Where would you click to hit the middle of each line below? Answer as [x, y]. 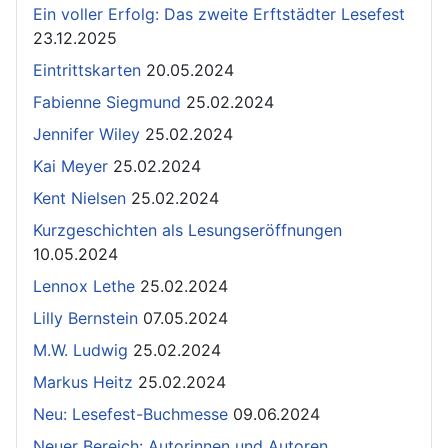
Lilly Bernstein [85, 317]
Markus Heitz [83, 381]
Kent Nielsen [79, 197]
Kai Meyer [70, 165]
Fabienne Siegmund [107, 101]
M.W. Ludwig [80, 349]
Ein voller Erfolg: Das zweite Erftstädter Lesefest [219, 13]
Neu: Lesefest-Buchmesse [130, 413]
